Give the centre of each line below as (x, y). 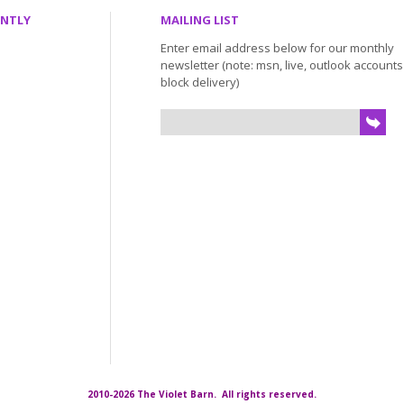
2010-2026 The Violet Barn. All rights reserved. (202, 394)
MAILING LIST (200, 20)
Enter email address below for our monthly (277, 48)
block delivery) (200, 82)
